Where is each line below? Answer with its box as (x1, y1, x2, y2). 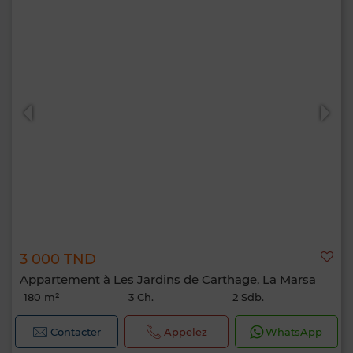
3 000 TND (20, 251, 96, 268)
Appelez (163, 325, 207, 338)
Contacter (50, 325, 102, 338)
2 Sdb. (232, 291, 265, 303)
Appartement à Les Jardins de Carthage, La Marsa (20, 272, 316, 287)
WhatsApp (266, 325, 323, 338)
